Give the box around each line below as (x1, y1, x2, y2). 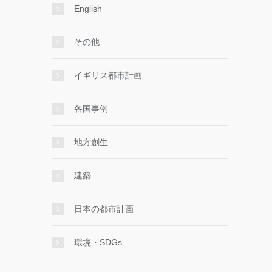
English (74, 4, 102, 14)
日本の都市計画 (74, 204, 134, 214)
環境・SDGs (74, 237, 122, 248)
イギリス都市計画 (74, 70, 142, 81)
